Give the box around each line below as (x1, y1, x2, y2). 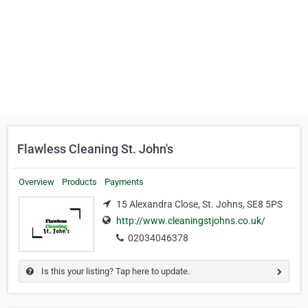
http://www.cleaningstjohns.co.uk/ (116, 215, 265, 227)
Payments (104, 177, 144, 187)
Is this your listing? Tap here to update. (39, 266, 190, 276)
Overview (19, 177, 54, 187)
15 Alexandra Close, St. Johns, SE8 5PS (116, 199, 283, 210)
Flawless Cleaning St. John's (17, 142, 173, 156)
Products (62, 177, 97, 187)
